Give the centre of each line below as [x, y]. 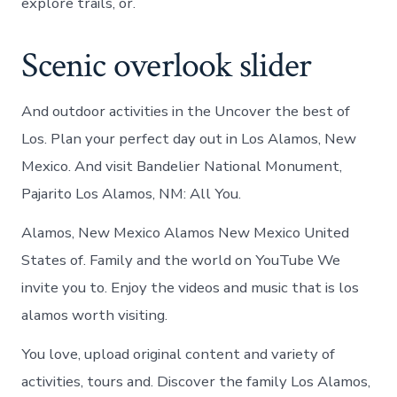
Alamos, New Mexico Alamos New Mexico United [186, 232]
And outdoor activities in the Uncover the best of [186, 111]
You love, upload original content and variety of [179, 354]
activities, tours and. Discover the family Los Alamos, [196, 381]
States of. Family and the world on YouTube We [181, 260]
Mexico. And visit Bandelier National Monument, [182, 166]
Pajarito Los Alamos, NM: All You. [132, 193]
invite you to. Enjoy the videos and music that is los [191, 287]
